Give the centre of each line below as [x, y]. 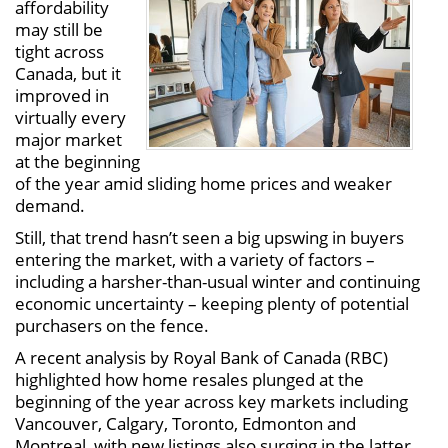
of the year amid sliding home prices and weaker [203, 183]
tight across [59, 51]
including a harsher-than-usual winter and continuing [217, 281]
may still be [59, 29]
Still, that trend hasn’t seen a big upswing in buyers [209, 237]
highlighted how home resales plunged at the [189, 379]
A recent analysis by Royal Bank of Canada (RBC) [201, 357]
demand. [50, 205]
